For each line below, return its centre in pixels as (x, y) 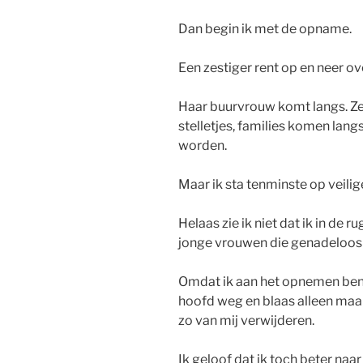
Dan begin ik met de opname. (265, 29)
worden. (203, 146)
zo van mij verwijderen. (246, 321)
